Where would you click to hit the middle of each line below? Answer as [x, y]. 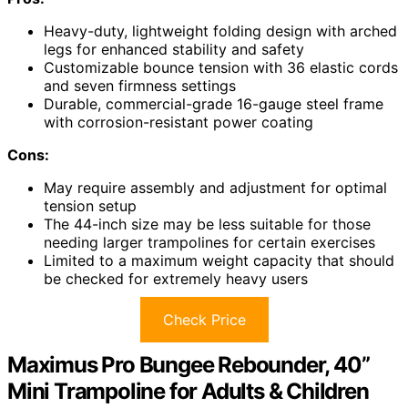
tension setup [90, 205]
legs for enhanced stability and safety [174, 49]
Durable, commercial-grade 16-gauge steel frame [214, 103]
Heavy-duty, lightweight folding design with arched [220, 31]
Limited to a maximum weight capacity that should [219, 260]
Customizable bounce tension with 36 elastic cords [221, 67]
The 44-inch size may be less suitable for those [207, 224]
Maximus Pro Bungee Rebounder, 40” [189, 364]
